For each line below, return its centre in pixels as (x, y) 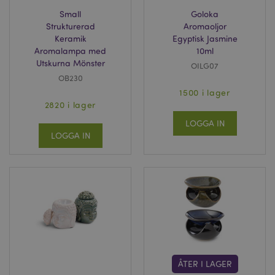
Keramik (70, 38)
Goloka (205, 14)
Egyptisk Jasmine (205, 38)
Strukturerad (70, 26)
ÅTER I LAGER (205, 264)
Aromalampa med (70, 51)
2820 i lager (70, 105)
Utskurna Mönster (70, 63)
